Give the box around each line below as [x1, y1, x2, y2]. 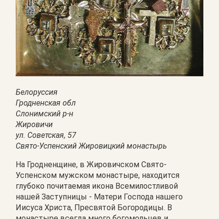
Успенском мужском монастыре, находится [16, 170, 179, 180]
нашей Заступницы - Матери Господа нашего [16, 192, 183, 201]
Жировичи [16, 119, 53, 129]
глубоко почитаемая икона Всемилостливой [16, 181, 178, 191]
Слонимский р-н [16, 109, 73, 118]
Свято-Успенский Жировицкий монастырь [16, 141, 167, 151]
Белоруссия [16, 87, 58, 97]
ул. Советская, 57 [16, 130, 76, 140]
